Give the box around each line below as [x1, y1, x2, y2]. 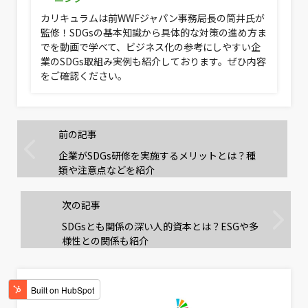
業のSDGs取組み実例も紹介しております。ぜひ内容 [41, 54, 266, 69]
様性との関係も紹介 [62, 234, 148, 248]
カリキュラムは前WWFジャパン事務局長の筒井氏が [41, 11, 265, 25]
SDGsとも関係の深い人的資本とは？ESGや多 [62, 219, 258, 234]
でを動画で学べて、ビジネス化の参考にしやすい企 [41, 40, 261, 54]
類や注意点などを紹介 [58, 163, 155, 177]
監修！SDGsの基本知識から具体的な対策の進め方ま [41, 25, 267, 40]
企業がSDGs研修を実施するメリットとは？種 [58, 148, 256, 163]
